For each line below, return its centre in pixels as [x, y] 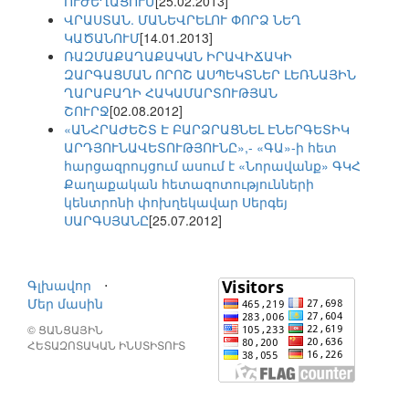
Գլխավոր [59, 285]
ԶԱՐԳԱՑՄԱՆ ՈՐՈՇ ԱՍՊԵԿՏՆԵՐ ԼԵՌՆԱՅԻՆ [210, 74]
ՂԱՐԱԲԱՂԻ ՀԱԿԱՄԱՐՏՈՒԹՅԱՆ [171, 93]
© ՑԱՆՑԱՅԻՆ [65, 330]
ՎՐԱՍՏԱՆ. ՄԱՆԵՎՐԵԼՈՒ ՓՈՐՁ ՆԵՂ [183, 20]
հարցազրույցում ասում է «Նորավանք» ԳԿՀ [212, 166]
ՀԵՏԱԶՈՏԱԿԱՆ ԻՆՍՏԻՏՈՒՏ [106, 345]
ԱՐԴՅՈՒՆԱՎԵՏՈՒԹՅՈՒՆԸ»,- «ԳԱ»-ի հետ [200, 147]
